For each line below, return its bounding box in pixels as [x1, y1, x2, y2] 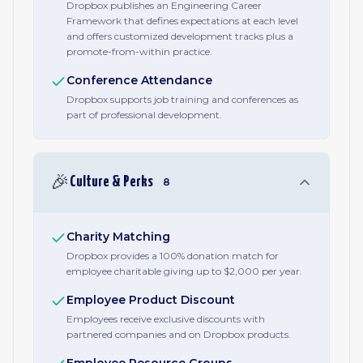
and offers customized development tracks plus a [66, 30, 293, 42]
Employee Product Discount [66, 293, 235, 307]
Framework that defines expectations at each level [66, 15, 298, 27]
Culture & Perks [70, 174, 153, 190]
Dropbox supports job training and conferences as [66, 93, 298, 105]
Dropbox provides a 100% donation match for [66, 250, 279, 262]
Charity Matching [66, 229, 170, 244]
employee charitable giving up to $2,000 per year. [66, 265, 302, 277]
